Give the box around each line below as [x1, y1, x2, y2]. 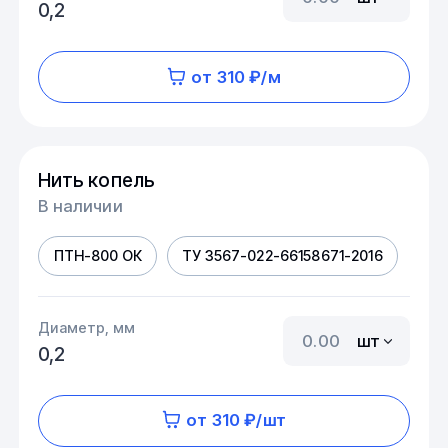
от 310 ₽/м [191, 66, 281, 87]
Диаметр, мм [38, 318, 135, 336]
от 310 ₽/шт [186, 410, 286, 431]
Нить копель [38, 168, 156, 192]
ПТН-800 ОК [53, 247, 142, 265]
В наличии [38, 195, 123, 216]
